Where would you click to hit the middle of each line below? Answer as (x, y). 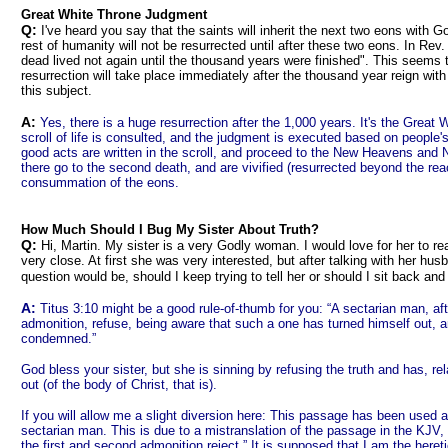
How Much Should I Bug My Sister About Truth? (170, 229)
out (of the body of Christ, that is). (119, 384)
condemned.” (58, 338)
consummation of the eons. (100, 182)
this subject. (56, 90)
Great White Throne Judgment (114, 14)
